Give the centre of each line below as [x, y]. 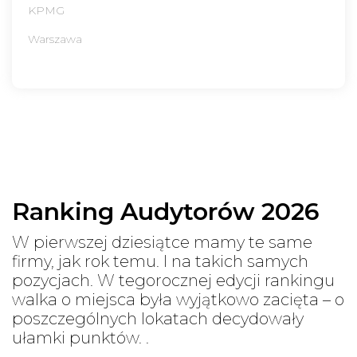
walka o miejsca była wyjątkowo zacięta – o [178, 299]
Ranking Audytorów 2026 [166, 211]
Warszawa [55, 39]
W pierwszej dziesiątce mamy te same [162, 242]
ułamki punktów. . [80, 337]
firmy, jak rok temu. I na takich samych [160, 261]
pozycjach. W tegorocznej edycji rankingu [173, 280]
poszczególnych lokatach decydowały [158, 318]
